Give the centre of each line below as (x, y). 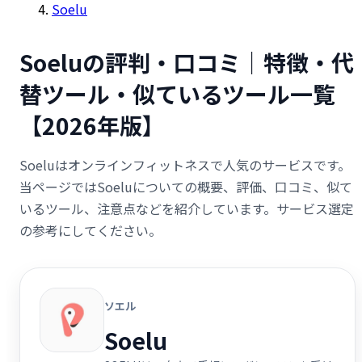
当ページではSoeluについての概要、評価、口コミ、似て (186, 186)
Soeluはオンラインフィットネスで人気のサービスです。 (185, 164)
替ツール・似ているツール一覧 (177, 93)
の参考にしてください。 (90, 230)
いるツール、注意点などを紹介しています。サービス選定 (187, 208)
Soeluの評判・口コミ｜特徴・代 (187, 62)
